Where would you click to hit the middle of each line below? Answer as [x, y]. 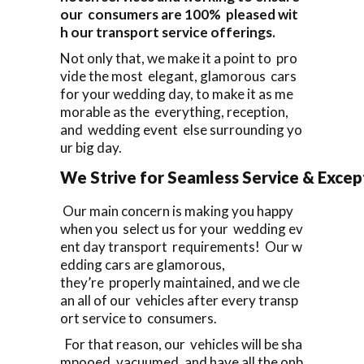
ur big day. [91, 147]
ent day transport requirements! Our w [181, 246]
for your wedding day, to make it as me [177, 93]
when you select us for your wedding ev [182, 228]
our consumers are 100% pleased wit [179, 14]
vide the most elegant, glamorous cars [180, 76]
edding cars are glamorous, [143, 264]
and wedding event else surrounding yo [181, 129]
